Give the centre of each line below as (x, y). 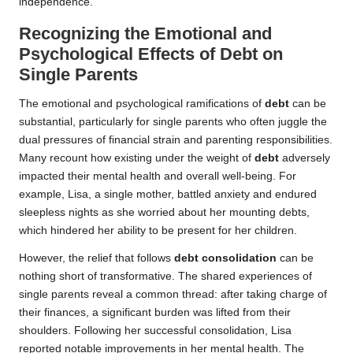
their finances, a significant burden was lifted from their (155, 312)
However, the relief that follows (97, 258)
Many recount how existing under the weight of (137, 158)
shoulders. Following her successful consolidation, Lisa (155, 330)
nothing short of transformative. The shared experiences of (165, 276)
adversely (305, 158)
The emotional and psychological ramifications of (142, 103)
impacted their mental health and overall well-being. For (158, 176)
